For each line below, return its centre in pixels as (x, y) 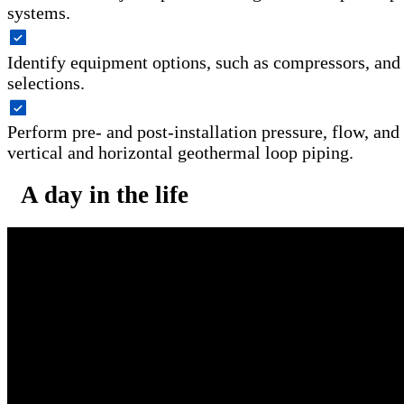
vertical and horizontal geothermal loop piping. (180, 153)
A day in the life (105, 195)
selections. (46, 83)
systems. (39, 13)
